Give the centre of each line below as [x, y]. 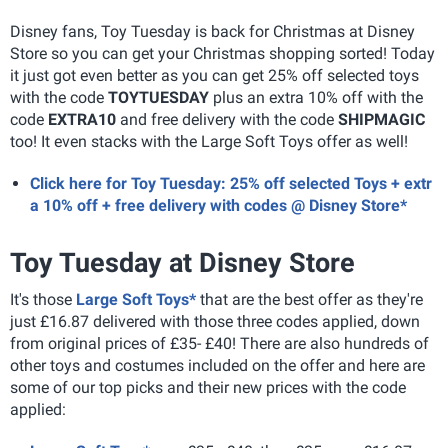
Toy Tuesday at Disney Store [182, 263]
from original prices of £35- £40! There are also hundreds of [219, 343]
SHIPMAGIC [381, 119]
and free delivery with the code [227, 119]
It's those [43, 299]
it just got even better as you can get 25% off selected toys [214, 75]
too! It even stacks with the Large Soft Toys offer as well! [209, 141]
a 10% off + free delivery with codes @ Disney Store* [218, 205]
